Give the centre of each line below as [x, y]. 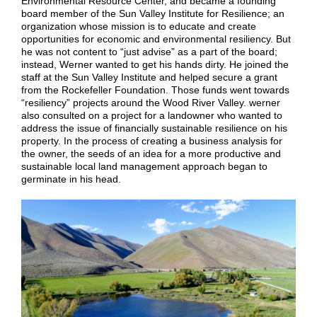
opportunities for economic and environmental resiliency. [147, 39]
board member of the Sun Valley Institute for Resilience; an [153, 14]
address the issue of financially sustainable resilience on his [154, 128]
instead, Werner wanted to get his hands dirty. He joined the [155, 65]
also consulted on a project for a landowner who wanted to [152, 116]
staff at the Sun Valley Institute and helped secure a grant [149, 77]
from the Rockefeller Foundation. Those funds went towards [155, 90]
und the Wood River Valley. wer [196, 103]
